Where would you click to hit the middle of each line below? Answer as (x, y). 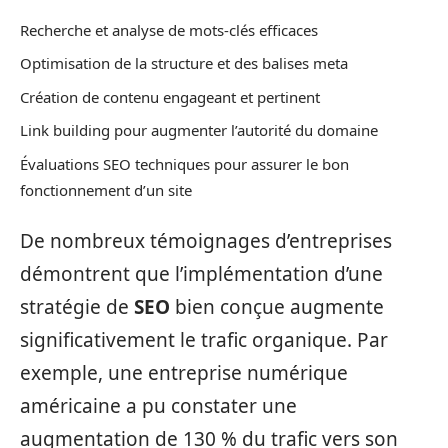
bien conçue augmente (277, 307)
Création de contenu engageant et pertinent (170, 96)
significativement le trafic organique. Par (204, 340)
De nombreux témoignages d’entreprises (206, 241)
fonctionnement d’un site (106, 189)
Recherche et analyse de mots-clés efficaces (169, 29)
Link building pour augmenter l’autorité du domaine (199, 130)
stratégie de (77, 307)
